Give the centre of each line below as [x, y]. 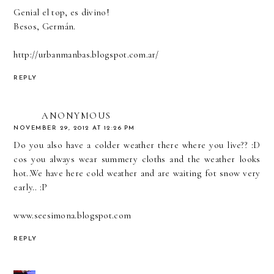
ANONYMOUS [76, 115]
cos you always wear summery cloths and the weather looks [137, 159]
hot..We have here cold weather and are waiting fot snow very [137, 173]
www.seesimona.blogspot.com [72, 215]
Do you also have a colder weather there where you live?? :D [137, 145]
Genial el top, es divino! [61, 13]
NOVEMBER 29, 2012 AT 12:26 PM [74, 128]
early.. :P [31, 187]
